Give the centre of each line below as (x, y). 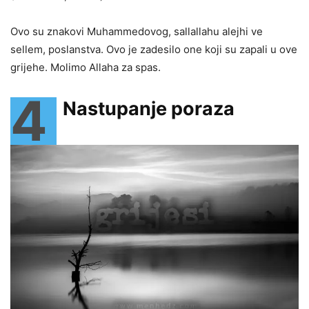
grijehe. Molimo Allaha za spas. (86, 67)
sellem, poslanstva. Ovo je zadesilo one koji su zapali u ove (154, 49)
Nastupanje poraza (149, 108)
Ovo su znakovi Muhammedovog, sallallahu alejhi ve (137, 31)
